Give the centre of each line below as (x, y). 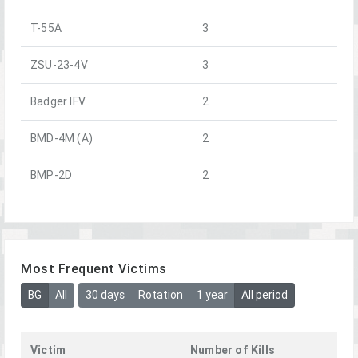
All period (264, 295)
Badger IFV (58, 101)
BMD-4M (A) (62, 138)
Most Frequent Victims (94, 268)
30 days (105, 295)
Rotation (160, 295)
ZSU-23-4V (59, 64)
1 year (212, 295)
